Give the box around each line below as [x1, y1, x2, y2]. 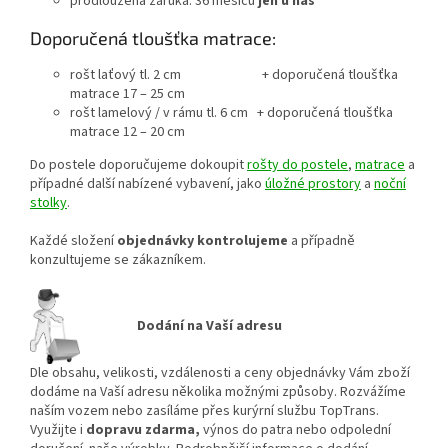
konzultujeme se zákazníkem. [30, 250, 206, 271]
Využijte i [30, 419, 86, 440]
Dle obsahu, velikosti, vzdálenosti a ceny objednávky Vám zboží [30, 362, 410, 383]
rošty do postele [247, 155, 348, 176]
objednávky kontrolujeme [117, 231, 288, 252]
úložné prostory [265, 174, 361, 195]
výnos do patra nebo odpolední [200, 419, 391, 440]
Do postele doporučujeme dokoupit [30, 155, 247, 176]
